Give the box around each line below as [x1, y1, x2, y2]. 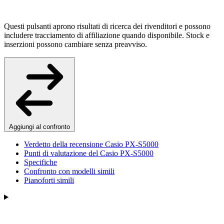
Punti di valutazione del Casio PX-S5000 [24, 148, 153, 157]
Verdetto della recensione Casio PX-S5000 [24, 139, 158, 148]
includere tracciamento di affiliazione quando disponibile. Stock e [4, 30, 209, 39]
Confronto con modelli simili [24, 166, 114, 175]
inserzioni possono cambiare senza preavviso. [4, 39, 147, 48]
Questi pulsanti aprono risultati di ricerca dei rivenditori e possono [4, 21, 210, 30]
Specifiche [24, 157, 57, 166]
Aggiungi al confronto [9, 122, 70, 130]
